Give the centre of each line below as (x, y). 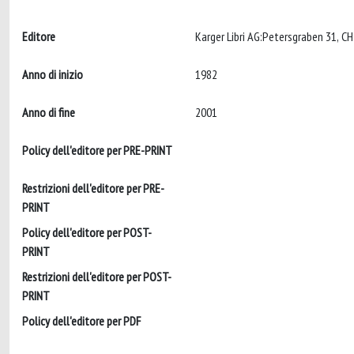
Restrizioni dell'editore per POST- (97, 277)
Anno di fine (49, 112)
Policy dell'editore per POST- (87, 232)
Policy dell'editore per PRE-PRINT (97, 150)
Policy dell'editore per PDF (81, 321)
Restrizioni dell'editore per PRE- (93, 188)
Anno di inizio (53, 74)
